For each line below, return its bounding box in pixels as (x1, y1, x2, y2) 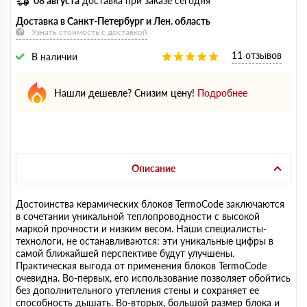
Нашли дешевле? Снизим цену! (54, 86, 195, 99)
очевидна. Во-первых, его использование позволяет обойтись (16, 272, 291, 284)
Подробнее (197, 86, 247, 99)
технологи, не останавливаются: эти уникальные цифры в (16, 235, 273, 247)
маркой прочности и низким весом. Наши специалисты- (16, 223, 267, 234)
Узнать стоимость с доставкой (32, 27, 147, 37)
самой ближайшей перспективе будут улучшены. (16, 247, 234, 259)
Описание (132, 162, 175, 174)
